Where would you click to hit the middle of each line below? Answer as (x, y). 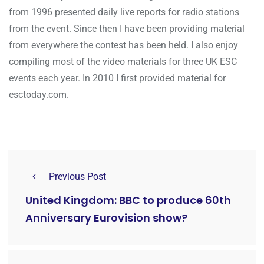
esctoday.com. (39, 95)
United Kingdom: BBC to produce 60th (128, 200)
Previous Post (77, 177)
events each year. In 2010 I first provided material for (117, 78)
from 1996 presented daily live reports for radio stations (124, 12)
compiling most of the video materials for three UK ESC (123, 62)
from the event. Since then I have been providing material (127, 29)
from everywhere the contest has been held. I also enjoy (123, 45)
